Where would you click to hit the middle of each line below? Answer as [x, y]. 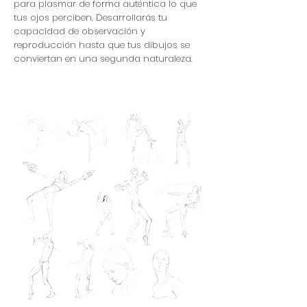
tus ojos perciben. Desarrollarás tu [90, 17]
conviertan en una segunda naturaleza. [103, 59]
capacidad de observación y [79, 31]
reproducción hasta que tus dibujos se [102, 45]
